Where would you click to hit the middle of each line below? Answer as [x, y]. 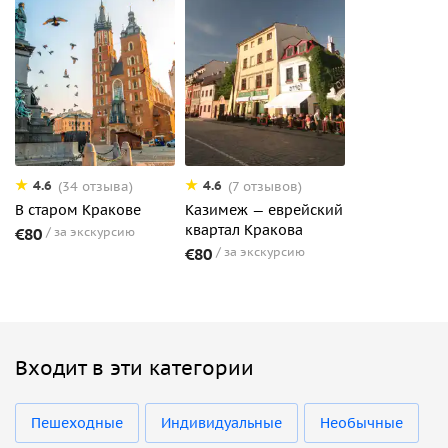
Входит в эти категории [134, 367]
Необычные [361, 422]
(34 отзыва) [95, 186]
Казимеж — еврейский [264, 209]
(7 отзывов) [265, 186]
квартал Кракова [244, 229]
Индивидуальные [221, 422]
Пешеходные [77, 422]
